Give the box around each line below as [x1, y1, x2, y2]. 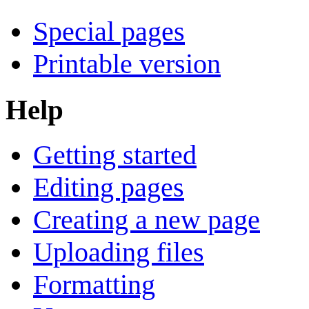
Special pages [33, 15, 185, 47]
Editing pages [33, 172, 184, 203]
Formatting [33, 269, 155, 301]
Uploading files [33, 237, 204, 268]
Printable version [33, 48, 221, 79]
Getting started [33, 139, 197, 171]
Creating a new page [33, 204, 260, 236]
